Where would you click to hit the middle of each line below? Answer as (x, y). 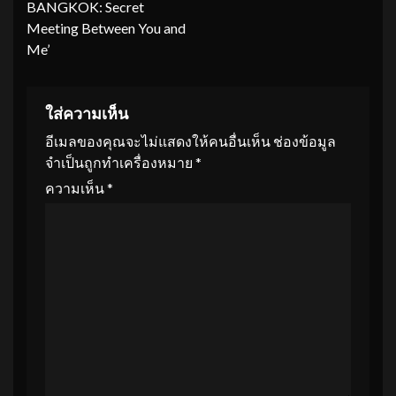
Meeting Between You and (106, 27)
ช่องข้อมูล (305, 141)
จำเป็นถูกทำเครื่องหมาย (120, 162)
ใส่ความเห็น (87, 113)
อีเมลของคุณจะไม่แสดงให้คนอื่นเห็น (158, 141)
